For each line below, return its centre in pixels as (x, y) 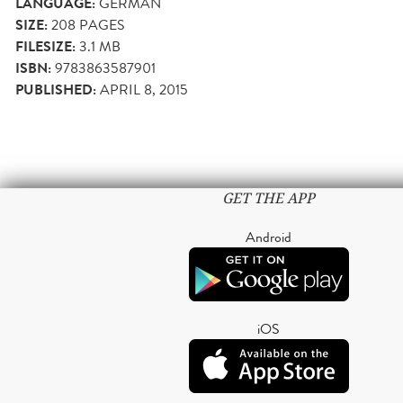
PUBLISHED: (56, 90)
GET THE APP (269, 198)
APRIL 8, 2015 (144, 89)
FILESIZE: (45, 46)
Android (269, 237)
